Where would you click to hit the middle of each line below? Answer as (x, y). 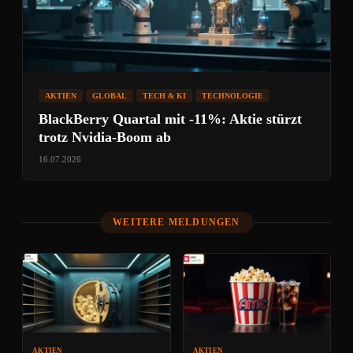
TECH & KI (164, 96)
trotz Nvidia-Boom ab (105, 137)
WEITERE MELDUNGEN (176, 222)
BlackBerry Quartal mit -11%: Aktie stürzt (170, 119)
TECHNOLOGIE (232, 96)
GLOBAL (110, 96)
